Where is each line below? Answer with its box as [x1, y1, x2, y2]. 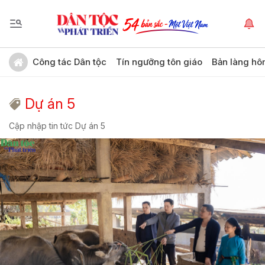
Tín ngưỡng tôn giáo [116, 56, 202, 67]
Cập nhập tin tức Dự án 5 [9, 121, 105, 131]
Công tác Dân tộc [33, 56, 106, 67]
